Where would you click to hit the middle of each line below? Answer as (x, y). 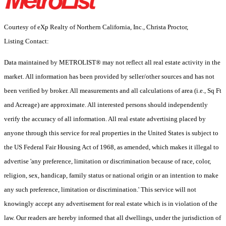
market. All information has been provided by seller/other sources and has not (109, 77)
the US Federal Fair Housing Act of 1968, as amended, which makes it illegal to (111, 147)
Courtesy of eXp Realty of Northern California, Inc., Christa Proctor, (96, 27)
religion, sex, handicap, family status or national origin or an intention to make (111, 176)
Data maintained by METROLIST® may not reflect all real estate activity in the (112, 63)
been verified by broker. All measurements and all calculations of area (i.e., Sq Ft (113, 91)
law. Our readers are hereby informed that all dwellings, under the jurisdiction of (112, 218)
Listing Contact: (28, 41)
